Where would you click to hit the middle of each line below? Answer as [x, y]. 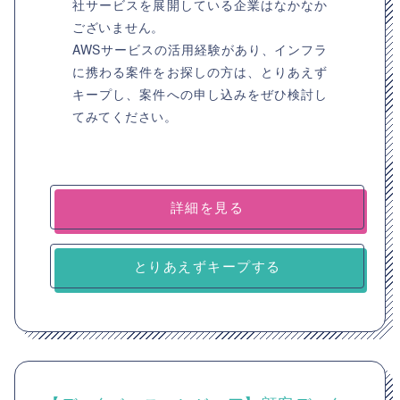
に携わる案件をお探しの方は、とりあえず [200, 71]
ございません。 [118, 27]
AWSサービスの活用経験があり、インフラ [200, 49]
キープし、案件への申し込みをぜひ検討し [200, 94]
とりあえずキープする [207, 266]
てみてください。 [125, 116]
